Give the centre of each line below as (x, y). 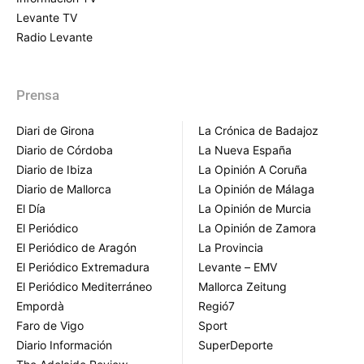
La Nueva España (245, 149)
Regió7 (217, 305)
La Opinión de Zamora (257, 227)
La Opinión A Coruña (253, 169)
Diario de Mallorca (64, 188)
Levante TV (47, 17)
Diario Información (64, 344)
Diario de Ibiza (54, 169)
